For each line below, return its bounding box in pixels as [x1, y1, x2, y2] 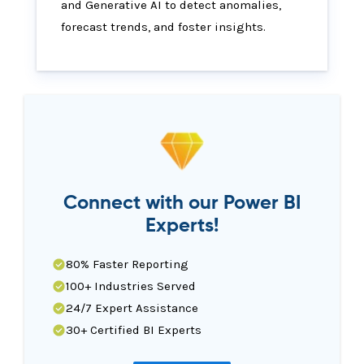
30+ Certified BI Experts [66, 323, 201, 337]
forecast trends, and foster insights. [61, 19, 266, 34]
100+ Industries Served [66, 279, 196, 293]
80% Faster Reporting [66, 257, 188, 271]
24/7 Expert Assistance [66, 301, 198, 315]
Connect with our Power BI [63, 193, 301, 213]
